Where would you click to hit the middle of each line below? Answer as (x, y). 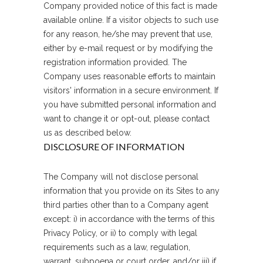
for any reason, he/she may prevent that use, (128, 34)
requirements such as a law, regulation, (117, 247)
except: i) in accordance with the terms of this (129, 219)
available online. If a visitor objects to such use (131, 20)
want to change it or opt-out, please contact (127, 119)
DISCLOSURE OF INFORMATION (114, 146)
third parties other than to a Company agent (126, 205)
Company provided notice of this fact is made (130, 6)
